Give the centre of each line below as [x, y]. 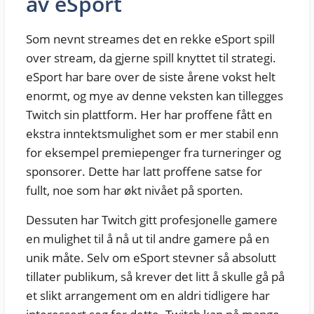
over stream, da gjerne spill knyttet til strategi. [151, 57]
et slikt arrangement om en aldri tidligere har [148, 295]
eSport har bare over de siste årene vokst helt [150, 76]
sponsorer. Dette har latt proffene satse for [144, 171]
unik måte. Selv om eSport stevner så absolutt [151, 257]
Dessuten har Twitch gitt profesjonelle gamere [151, 219]
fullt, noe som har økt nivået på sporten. [134, 190]
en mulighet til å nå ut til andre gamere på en [147, 238]
